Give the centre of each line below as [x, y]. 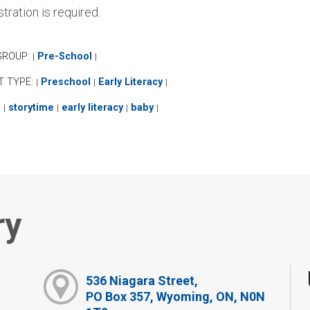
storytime [31, 107]
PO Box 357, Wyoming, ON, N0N [175, 297]
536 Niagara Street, [142, 281]
